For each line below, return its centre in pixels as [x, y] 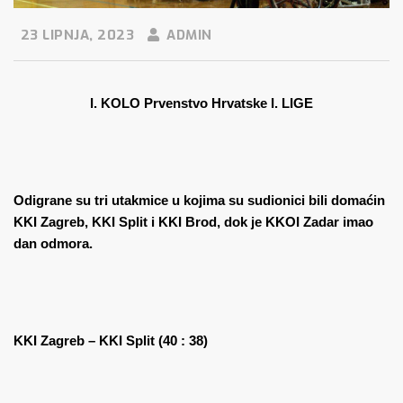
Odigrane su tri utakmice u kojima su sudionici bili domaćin [199, 201]
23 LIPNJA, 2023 [75, 36]
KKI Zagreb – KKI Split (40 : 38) [111, 341]
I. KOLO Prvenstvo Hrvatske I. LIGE [201, 103]
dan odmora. [53, 244]
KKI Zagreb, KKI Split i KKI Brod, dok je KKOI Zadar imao [193, 222]
